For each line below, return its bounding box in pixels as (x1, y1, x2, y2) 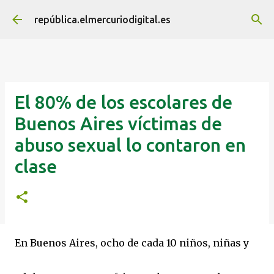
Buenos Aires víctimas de (15, 113, 222, 134)
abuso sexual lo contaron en (15, 135, 246, 155)
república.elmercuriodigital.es (34, 14, 171, 25)
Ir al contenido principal (84, 10, 190, 21)
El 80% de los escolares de (15, 92, 232, 113)
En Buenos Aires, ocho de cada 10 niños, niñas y (15, 237, 249, 249)
